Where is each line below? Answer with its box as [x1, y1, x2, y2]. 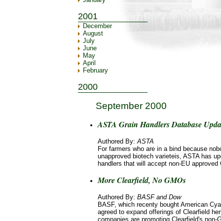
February [83, 67, 108, 74]
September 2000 [96, 101, 167, 111]
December [83, 22, 112, 30]
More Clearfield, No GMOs [98, 174, 186, 185]
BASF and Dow [137, 193, 181, 201]
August [83, 30, 103, 37]
